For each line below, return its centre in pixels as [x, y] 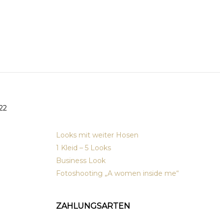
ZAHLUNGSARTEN [93, 206]
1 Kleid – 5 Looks [83, 148]
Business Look [81, 161]
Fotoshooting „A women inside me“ [117, 174]
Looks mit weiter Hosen [97, 135]
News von [83, 96]
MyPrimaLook [94, 113]
